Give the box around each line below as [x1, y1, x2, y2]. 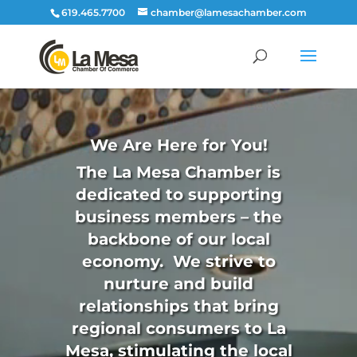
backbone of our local [87, 229, 270, 249]
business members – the [75, 207, 282, 227]
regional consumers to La [71, 319, 286, 339]
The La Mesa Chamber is [76, 163, 280, 182]
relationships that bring [78, 296, 279, 316]
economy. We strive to [81, 252, 276, 272]
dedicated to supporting [75, 185, 282, 205]
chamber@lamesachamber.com [150, 6, 307, 18]
